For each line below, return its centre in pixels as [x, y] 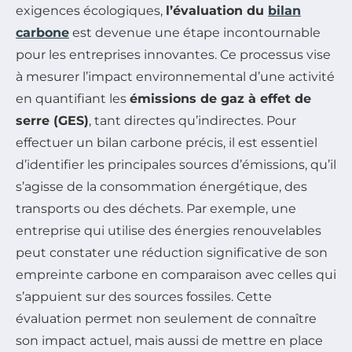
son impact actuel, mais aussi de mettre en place [169, 340]
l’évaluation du [217, 10]
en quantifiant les [73, 98]
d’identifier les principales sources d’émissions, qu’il [176, 164]
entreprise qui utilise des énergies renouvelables [169, 230]
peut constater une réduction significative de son [172, 252]
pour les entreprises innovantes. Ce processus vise [173, 54]
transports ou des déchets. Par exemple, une [156, 208]
